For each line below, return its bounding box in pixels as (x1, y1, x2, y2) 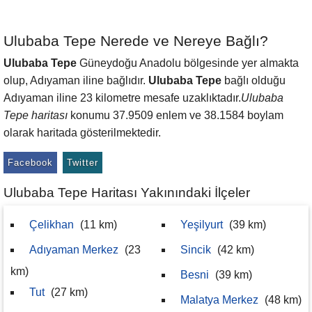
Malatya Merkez (180, 294, 258, 306)
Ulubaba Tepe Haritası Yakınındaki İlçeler (3, 185, 250, 200)
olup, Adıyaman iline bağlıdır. (3, 75, 148, 86)
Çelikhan (29, 219, 74, 231)
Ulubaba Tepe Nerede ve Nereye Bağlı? (3, 33, 268, 49)
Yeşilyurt (180, 219, 223, 231)
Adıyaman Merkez (29, 244, 118, 256)
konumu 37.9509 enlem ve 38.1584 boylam (68, 109, 283, 121)
